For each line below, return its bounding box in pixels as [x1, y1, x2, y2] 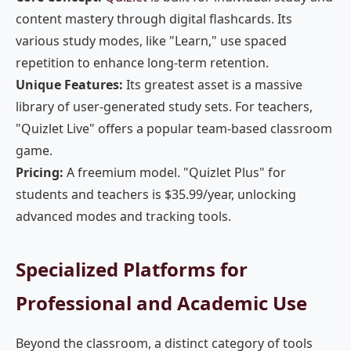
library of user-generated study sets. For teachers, [16, 98, 313, 115]
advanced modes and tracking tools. [16, 208, 231, 225]
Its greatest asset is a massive [123, 76, 302, 93]
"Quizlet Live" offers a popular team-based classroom [16, 120, 332, 137]
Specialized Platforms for [16, 256, 248, 282]
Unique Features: [16, 76, 123, 93]
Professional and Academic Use [16, 290, 307, 316]
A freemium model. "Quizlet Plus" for [63, 164, 286, 181]
